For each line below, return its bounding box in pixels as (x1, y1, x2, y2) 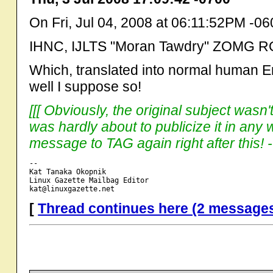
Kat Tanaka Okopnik (29, 167, 107, 176)
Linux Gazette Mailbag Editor (29, 175, 149, 185)
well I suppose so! (29, 78, 142, 94)
